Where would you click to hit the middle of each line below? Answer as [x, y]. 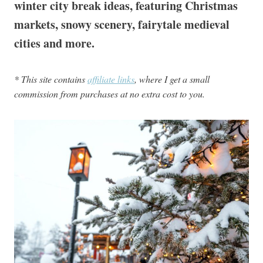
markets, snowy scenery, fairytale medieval [122, 24]
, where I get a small [172, 79]
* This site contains [51, 79]
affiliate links [111, 79]
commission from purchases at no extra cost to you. [109, 94]
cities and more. [54, 43]
